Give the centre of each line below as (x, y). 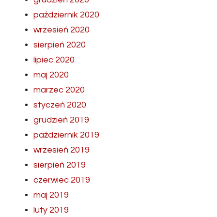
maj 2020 (51, 75)
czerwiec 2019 (62, 180)
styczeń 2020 (60, 105)
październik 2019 (66, 135)
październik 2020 (66, 15)
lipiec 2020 (54, 60)
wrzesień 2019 (62, 150)
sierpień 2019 (60, 165)
